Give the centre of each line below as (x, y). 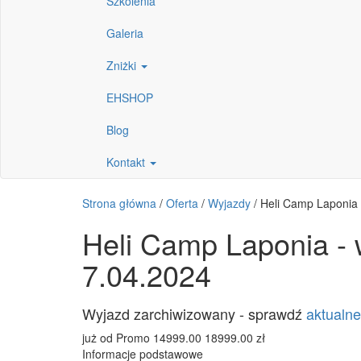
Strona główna (119, 203)
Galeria (125, 33)
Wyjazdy (229, 203)
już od (98, 338)
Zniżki (123, 65)
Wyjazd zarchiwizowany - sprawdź (194, 313)
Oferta (182, 203)
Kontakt (127, 162)
